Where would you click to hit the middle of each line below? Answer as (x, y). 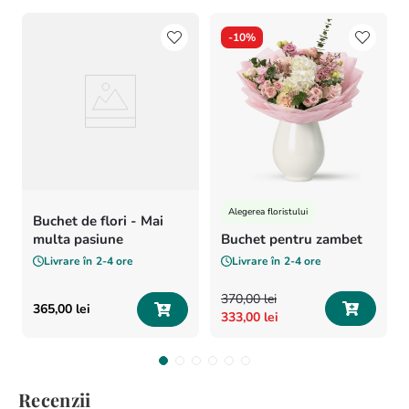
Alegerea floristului (268, 212)
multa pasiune (78, 239)
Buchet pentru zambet (292, 239)
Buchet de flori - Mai (98, 221)
